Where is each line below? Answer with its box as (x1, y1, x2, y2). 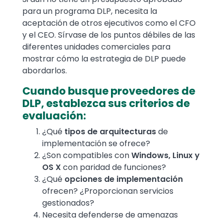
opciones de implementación (64, 173, 183, 185)
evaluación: (22, 109, 86, 123)
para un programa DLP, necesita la (22, 5, 157, 17)
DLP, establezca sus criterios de (22, 96, 190, 111)
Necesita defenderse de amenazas (42, 209, 178, 221)
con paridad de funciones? (63, 162, 166, 173)
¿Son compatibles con (42, 150, 129, 162)
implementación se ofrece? (42, 138, 150, 150)
